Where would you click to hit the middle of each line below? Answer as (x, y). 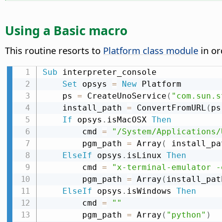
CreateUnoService (124, 96)
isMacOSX (129, 119)
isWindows (151, 191)
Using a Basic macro (66, 30)
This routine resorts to (54, 50)
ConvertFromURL (169, 108)
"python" (186, 215)
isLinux (146, 155)
